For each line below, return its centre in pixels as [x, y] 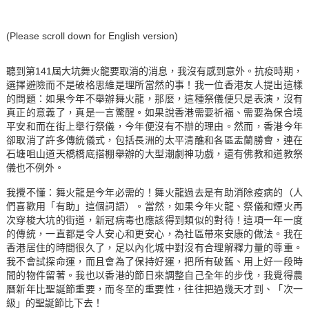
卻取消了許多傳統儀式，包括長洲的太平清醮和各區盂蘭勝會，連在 [154, 140]
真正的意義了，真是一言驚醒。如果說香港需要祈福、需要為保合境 [154, 113]
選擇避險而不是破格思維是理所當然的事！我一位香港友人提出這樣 [154, 85]
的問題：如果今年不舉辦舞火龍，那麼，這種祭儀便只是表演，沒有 [154, 99]
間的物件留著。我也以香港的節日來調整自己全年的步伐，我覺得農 [154, 276]
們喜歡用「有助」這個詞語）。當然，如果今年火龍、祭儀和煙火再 [154, 207]
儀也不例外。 [35, 168]
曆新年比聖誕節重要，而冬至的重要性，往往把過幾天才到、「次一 [154, 289]
